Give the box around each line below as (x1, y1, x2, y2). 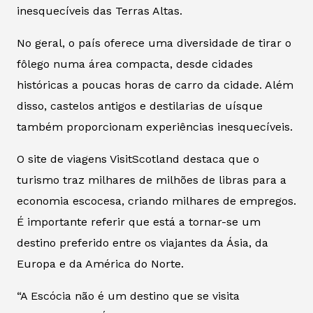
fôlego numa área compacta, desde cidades (17, 57, 253, 71)
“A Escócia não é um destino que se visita (17, 289, 240, 303)
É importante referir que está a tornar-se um (17, 214, 261, 228)
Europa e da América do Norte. (17, 256, 184, 270)
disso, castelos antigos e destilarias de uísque (17, 99, 263, 112)
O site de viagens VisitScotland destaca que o (17, 152, 259, 166)
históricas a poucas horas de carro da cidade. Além (17, 78, 293, 92)
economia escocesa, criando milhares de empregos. (17, 194, 296, 208)
